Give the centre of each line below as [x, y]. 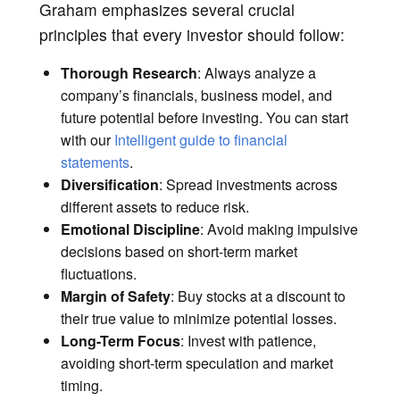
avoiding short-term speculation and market [197, 362]
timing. [82, 385]
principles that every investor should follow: [192, 34]
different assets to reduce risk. [155, 206]
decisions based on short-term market [179, 251]
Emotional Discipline [130, 229]
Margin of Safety [116, 296]
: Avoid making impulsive [279, 229]
